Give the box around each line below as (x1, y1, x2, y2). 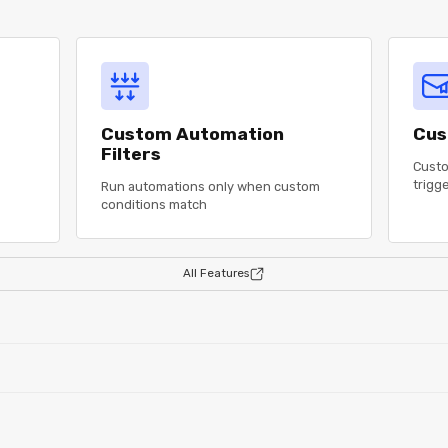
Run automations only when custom (101, 178, 321, 194)
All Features (183, 266, 249, 281)
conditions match (101, 196, 208, 212)
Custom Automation (101, 123, 285, 144)
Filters (101, 143, 162, 164)
